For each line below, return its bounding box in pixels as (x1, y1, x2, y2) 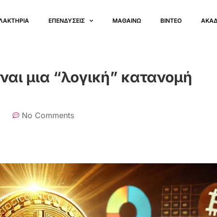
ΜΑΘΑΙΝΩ (112, 17, 141, 24)
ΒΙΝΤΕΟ (160, 17, 182, 24)
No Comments (22, 110, 74, 120)
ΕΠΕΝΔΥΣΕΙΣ (48, 17, 85, 24)
